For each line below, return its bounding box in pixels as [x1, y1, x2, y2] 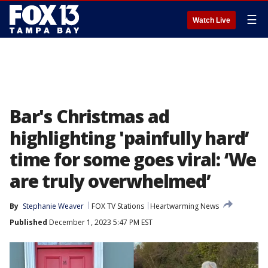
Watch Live [193, 16, 230, 25]
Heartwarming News [150, 201, 219, 211]
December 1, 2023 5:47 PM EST [47, 217, 153, 227]
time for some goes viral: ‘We [10, 147, 257, 172]
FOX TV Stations [92, 201, 144, 211]
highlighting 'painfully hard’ [10, 126, 249, 150]
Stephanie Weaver [23, 201, 84, 211]
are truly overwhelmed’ [10, 169, 211, 193]
